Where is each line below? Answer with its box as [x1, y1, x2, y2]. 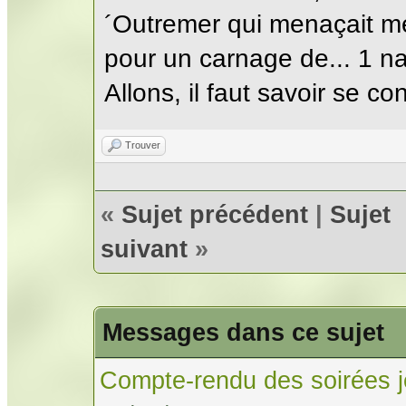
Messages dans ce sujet [102, 317, 384, 346]
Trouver [125, 139, 160, 150]
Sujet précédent [121, 199, 308, 228]
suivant [101, 234, 188, 263]
